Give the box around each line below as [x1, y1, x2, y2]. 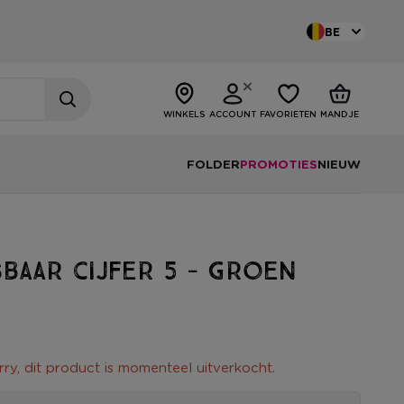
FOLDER [187, 155, 240, 173]
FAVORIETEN [260, 109, 317, 119]
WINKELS [163, 109, 206, 119]
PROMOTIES [240, 155, 317, 173]
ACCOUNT [209, 109, 256, 119]
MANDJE [320, 109, 359, 119]
